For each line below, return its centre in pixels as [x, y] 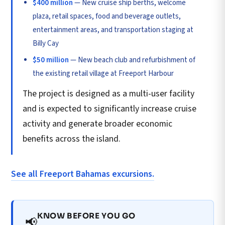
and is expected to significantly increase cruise [109, 108]
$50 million [51, 60]
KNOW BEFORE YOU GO [86, 215]
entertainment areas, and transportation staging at [113, 30]
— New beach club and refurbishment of [132, 60]
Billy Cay [46, 43]
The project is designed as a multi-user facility [108, 93]
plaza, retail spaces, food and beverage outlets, [107, 16]
